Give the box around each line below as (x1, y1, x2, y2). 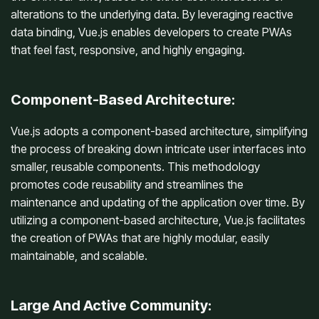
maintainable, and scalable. (11, 249, 147, 263)
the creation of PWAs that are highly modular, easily (11, 231, 269, 246)
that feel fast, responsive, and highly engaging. (11, 43, 245, 58)
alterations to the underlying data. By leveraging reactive (11, 7, 293, 22)
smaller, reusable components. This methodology (11, 159, 260, 174)
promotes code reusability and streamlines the (11, 177, 244, 192)
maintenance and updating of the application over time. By (11, 195, 305, 210)
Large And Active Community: (11, 297, 211, 315)
